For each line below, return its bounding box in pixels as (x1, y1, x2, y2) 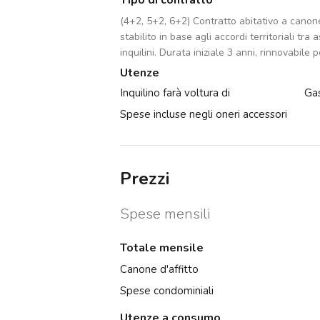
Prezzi (120, 167, 169, 191)
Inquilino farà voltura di (120, 86, 230, 101)
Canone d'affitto (120, 262, 199, 277)
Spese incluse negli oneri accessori (120, 107, 287, 122)
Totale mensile (120, 240, 204, 256)
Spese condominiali (120, 284, 214, 299)
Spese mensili (120, 204, 210, 224)
